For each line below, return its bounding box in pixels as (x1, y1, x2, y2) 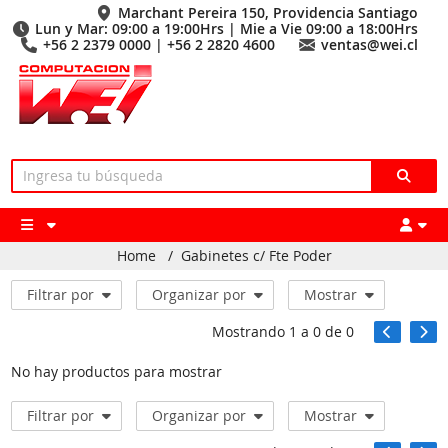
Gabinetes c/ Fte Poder (180, 246, 332, 265)
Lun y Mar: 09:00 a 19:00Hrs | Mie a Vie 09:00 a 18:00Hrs (35, 19, 418, 38)
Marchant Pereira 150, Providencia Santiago (118, 3, 418, 22)
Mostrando (211, 322, 289, 341)
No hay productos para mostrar (11, 362, 223, 381)
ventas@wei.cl (321, 35, 418, 54)
